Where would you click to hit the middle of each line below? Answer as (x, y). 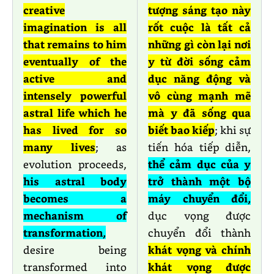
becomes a (75, 198)
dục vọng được (199, 216)
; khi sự (233, 130)
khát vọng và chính (199, 250)
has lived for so (75, 130)
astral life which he (75, 113)
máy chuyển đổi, (199, 198)
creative (44, 10)
